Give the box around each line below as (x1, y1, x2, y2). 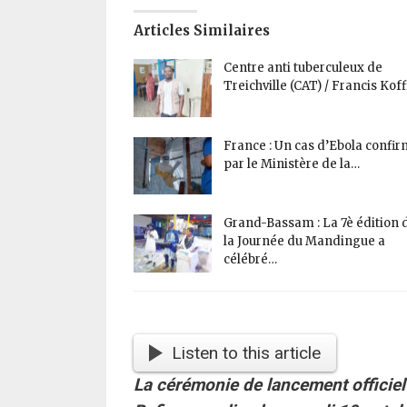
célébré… (223, 252, 277, 268)
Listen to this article (171, 342, 321, 363)
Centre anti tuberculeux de (223, 60, 382, 76)
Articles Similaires (134, 22, 270, 40)
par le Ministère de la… (223, 155, 360, 172)
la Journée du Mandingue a (223, 233, 385, 250)
